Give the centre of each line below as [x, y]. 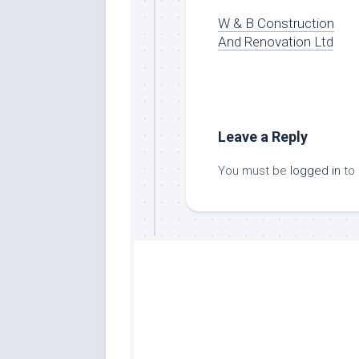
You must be [254, 170]
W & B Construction [276, 23]
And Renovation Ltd [276, 41]
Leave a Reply [263, 136]
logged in [315, 170]
